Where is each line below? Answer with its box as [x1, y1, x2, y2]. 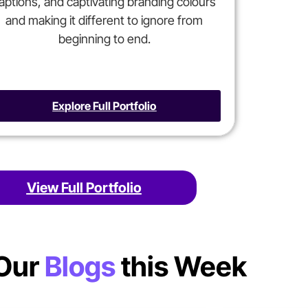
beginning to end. [58, 32, 151, 46]
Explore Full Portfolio [52, 99, 157, 113]
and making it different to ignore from [5, 13, 203, 27]
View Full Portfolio [26, 179, 142, 196]
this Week [115, 250, 247, 283]
